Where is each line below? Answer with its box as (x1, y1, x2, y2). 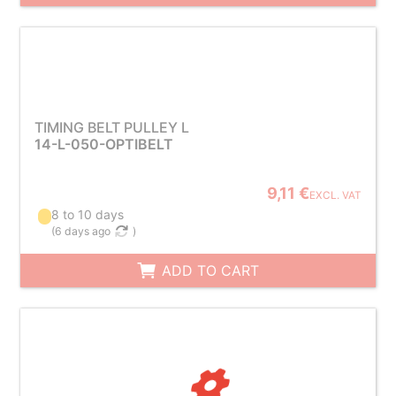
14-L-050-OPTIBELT (34, 135, 173, 153)
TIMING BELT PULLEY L (34, 118, 189, 136)
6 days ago (55, 225, 111, 238)
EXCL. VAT (309, 189, 362, 202)
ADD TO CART (157, 262, 260, 279)
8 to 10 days (51, 207, 125, 222)
